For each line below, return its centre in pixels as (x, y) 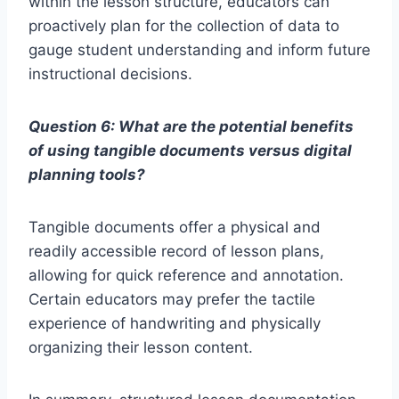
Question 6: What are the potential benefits (191, 127)
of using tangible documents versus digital (190, 151)
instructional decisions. (110, 74)
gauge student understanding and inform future (199, 50)
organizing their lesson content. (141, 348)
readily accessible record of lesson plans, (176, 252)
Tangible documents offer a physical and (175, 228)
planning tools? (87, 175)
